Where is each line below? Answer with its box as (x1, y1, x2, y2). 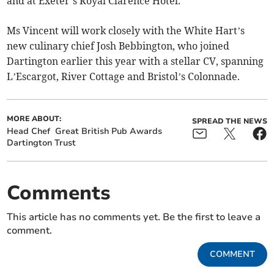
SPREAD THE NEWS (191, 116, 267, 127)
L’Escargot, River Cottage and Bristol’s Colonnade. (7, 70, 240, 83)
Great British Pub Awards (55, 125, 163, 138)
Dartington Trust (7, 137, 76, 149)
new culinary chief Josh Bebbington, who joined (7, 40, 230, 53)
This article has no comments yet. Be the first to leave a (7, 210, 261, 224)
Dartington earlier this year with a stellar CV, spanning (7, 55, 264, 68)
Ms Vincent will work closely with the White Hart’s (7, 24, 245, 37)
